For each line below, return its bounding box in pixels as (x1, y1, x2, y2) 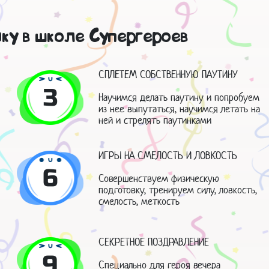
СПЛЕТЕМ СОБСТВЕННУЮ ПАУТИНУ (98, 68, 238, 82)
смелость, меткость (98, 194, 180, 208)
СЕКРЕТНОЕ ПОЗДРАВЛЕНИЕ (98, 235, 209, 249)
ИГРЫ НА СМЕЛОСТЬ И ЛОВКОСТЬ (98, 148, 237, 162)
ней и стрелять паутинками (98, 113, 211, 127)
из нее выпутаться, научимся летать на (98, 102, 260, 116)
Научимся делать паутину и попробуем (98, 91, 259, 104)
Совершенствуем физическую (98, 171, 219, 185)
